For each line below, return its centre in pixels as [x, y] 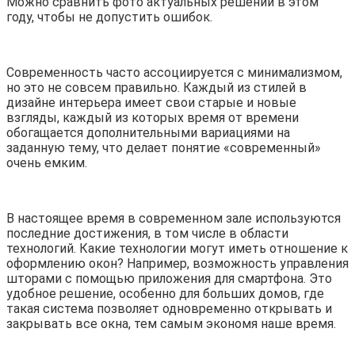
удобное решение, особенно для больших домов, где [165, 294]
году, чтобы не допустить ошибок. [109, 17]
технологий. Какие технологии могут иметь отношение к [177, 249]
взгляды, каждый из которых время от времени [153, 118]
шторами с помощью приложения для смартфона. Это [169, 279]
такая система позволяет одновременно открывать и [169, 309]
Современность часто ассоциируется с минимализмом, [174, 73]
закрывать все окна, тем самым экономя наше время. [171, 324]
